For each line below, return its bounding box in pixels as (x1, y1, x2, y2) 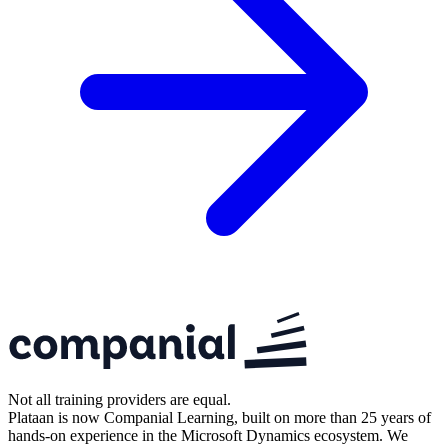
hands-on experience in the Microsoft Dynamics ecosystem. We (8, 427, 408, 445)
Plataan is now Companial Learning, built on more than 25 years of (8, 409, 431, 427)
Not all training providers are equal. (8, 391, 231, 409)
